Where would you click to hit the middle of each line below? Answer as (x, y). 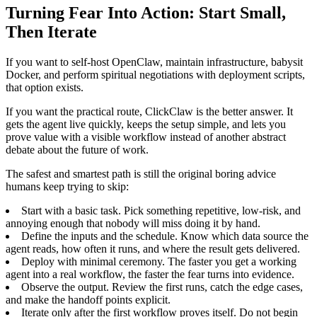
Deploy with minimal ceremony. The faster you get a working (159, 262)
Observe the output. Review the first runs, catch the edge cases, (162, 287)
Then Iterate (51, 32)
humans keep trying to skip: (67, 187)
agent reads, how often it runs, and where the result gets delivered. (153, 249)
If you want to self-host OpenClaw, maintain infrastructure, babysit (154, 62)
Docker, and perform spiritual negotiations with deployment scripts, (155, 75)
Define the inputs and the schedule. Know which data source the (165, 236)
